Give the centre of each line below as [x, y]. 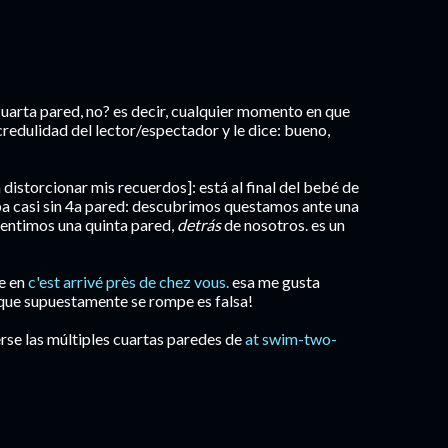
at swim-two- [291, 338]
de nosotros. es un [283, 224]
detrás [199, 224]
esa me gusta [274, 281]
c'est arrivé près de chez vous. [128, 281]
